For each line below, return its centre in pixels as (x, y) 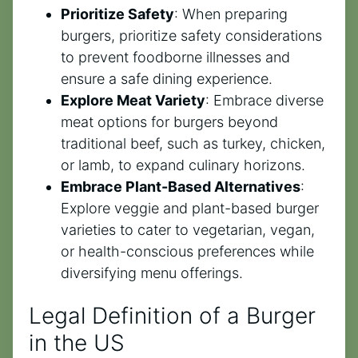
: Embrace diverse (265, 101)
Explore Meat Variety (133, 101)
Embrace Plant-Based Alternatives (181, 187)
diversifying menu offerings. (152, 273)
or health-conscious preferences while (187, 252)
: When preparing (231, 14)
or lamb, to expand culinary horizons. (183, 165)
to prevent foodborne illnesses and (175, 58)
